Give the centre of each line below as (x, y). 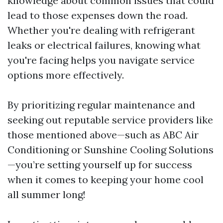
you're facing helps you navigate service (101, 60)
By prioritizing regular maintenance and (101, 105)
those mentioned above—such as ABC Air (103, 134)
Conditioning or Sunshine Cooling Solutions (111, 149)
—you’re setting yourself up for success (100, 164)
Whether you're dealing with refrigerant (101, 30)
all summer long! (47, 194)
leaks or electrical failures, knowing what (104, 45)
